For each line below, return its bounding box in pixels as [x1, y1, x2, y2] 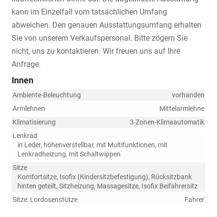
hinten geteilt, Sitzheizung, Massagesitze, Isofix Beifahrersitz [17, 182, 198, 190]
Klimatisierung [13, 118, 56, 126]
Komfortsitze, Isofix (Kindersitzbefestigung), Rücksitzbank [17, 172, 192, 181]
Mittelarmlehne [159, 104, 204, 112]
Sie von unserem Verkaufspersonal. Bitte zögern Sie [12, 33, 187, 43]
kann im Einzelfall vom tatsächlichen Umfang [12, 7, 167, 16]
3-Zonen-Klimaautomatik [130, 118, 204, 126]
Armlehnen [13, 104, 45, 112]
